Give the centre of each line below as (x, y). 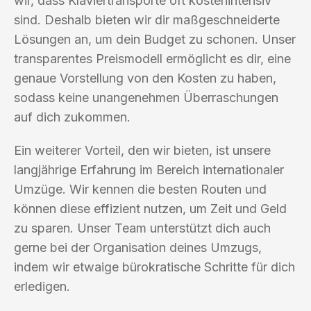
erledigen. (42, 286)
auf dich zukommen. (72, 117)
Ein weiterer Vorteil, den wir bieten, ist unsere (142, 150)
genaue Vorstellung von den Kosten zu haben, (145, 78)
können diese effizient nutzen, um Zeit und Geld (150, 208)
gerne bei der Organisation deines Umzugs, (138, 247)
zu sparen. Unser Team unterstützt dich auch (142, 228)
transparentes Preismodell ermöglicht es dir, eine (152, 58)
